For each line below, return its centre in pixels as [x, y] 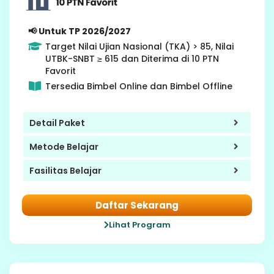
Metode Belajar [64, 146]
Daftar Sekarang [137, 206]
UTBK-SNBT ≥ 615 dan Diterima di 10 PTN [132, 59]
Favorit [60, 71]
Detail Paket [57, 123]
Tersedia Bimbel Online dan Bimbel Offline [139, 87]
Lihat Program [139, 225]
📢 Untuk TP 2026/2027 [80, 31]
